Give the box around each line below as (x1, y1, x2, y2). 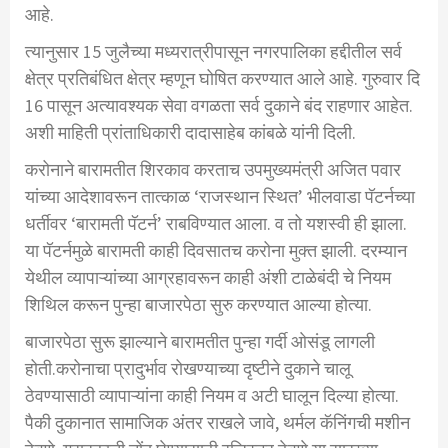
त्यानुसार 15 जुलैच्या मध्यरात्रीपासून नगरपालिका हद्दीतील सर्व (25, 40, 402, 64)
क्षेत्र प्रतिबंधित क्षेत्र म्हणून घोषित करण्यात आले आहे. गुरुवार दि (25, 67, 420, 91)
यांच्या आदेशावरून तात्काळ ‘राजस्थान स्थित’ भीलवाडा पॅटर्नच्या (25, 185, 415, 209)
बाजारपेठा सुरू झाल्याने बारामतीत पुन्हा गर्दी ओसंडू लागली (25, 330, 375, 354)
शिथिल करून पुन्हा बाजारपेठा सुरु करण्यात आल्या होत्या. (25, 293, 372, 317)
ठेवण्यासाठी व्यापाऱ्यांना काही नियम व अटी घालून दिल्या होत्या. (25, 384, 399, 408)
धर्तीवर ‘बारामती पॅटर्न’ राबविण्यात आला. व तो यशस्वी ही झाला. (25, 212, 407, 236)
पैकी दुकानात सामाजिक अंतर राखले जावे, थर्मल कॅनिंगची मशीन (25, 411, 410, 435)
